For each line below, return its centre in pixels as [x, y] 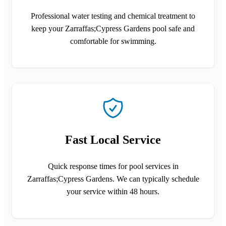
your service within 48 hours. [113, 191]
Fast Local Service [113, 139]
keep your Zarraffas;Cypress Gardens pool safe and [113, 28]
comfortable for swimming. [113, 41]
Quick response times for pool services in [113, 166]
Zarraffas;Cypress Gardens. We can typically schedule [113, 179]
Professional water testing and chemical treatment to [113, 16]
